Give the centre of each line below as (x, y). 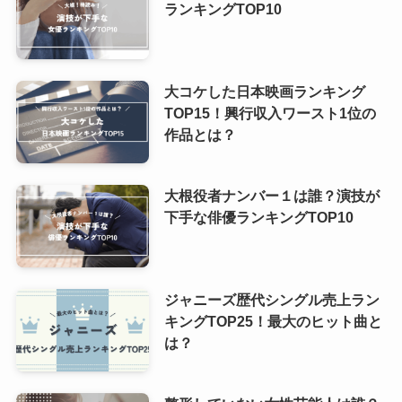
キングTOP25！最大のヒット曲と (273, 322)
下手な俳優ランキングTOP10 (258, 218)
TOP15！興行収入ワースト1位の (270, 114)
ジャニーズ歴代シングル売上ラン (271, 300)
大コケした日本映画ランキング (264, 92)
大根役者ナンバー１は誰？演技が (271, 196)
